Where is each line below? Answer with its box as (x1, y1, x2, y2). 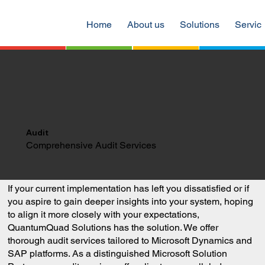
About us (127, 19, 165, 30)
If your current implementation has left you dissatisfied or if (8, 182, 250, 194)
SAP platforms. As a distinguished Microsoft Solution (8, 247, 228, 259)
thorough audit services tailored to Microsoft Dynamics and (8, 234, 253, 246)
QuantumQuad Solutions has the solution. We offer (8, 221, 219, 233)
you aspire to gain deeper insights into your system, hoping (8, 195, 254, 207)
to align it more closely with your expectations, (8, 208, 200, 220)
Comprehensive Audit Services (26, 139, 157, 151)
